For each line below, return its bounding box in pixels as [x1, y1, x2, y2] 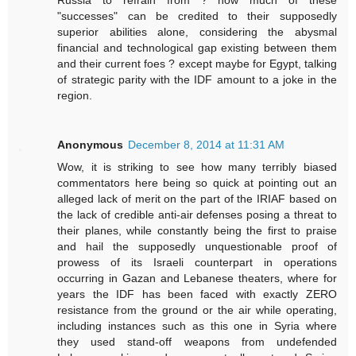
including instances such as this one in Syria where [57, 319, 337, 332]
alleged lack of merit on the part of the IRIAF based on [57, 192, 337, 205]
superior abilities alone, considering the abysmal [57, 25, 337, 38]
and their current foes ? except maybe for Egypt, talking [57, 56, 337, 70]
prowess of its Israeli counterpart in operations [57, 255, 337, 269]
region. [57, 88, 93, 102]
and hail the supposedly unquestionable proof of [57, 239, 337, 253]
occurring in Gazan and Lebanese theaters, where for [57, 271, 337, 284]
